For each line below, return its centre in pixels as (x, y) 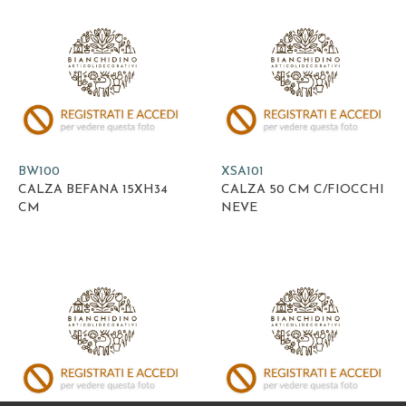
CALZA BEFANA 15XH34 (93, 189)
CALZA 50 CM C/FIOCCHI (303, 189)
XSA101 (242, 171)
